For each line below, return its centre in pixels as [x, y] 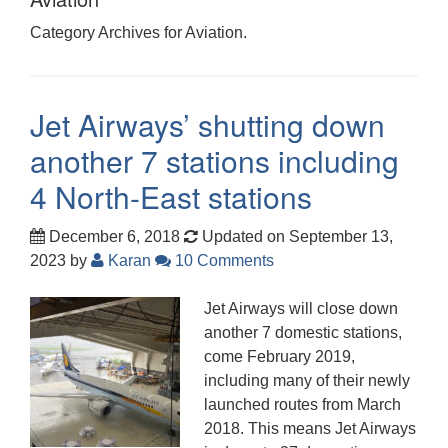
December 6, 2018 [112, 236]
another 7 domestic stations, [303, 332]
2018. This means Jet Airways [310, 428]
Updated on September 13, [295, 236]
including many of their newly [307, 380]
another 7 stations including [214, 160]
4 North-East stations [171, 196]
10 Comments [222, 260]
